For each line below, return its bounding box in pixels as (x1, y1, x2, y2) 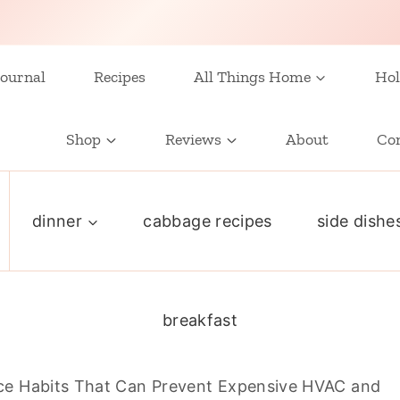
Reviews (165, 129, 221, 149)
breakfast (162, 310, 238, 329)
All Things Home (193, 67, 311, 87)
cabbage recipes (143, 211, 272, 230)
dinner (32, 211, 83, 230)
